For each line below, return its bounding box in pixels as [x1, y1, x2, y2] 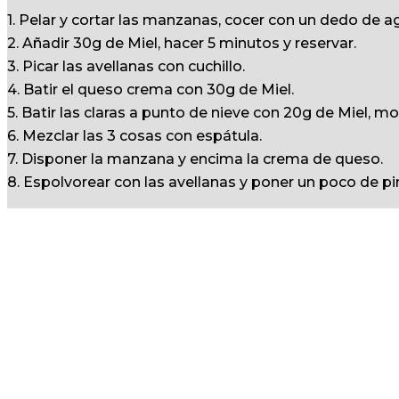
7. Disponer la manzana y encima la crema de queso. [7, 151, 383, 167]
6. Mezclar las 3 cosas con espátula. [7, 127, 262, 144]
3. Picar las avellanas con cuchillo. [7, 58, 245, 75]
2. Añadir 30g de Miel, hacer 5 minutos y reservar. [7, 35, 356, 52]
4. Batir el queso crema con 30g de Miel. [7, 81, 294, 98]
